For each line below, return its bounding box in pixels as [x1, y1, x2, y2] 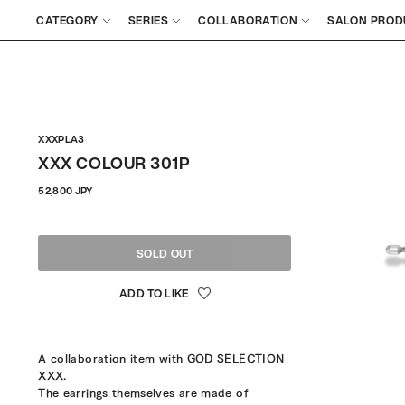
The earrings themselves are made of [38, 383, 249, 400]
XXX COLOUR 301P [38, 151, 191, 174]
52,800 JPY [38, 184, 94, 198]
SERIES [127, 12, 169, 28]
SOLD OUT [136, 245, 193, 261]
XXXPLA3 [38, 132, 85, 146]
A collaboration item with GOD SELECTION [38, 349, 285, 365]
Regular [92, 183, 130, 197]
